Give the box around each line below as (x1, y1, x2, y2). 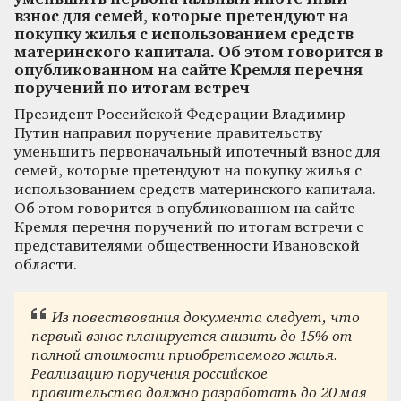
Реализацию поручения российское (31, 367, 269, 383)
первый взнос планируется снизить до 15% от (31, 329, 354, 346)
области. (14, 257, 77, 273)
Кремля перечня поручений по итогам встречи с (14, 219, 363, 235)
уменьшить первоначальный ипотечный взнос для (14, 144, 380, 160)
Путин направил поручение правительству (14, 125, 322, 141)
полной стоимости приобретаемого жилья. (31, 348, 338, 364)
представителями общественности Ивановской (14, 238, 360, 254)
